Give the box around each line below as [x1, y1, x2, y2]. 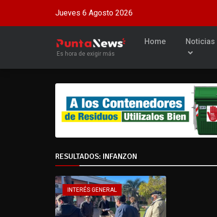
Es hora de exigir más [57, 50, 115, 58]
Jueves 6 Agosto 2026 [55, 8, 133, 17]
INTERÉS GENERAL [67, 186, 117, 193]
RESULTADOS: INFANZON [55, 151, 137, 161]
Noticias [186, 37, 216, 46]
